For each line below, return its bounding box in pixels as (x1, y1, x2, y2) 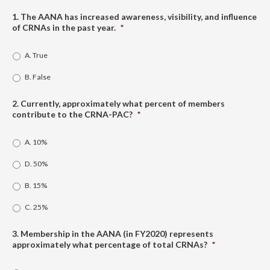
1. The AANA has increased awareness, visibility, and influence (12, 11, 257, 22)
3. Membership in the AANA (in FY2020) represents (12, 228, 213, 239)
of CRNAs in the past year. (12, 22, 116, 33)
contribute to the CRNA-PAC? (12, 108, 133, 119)
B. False (25, 72, 51, 81)
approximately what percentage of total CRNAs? (12, 239, 207, 250)
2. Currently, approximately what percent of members (12, 98, 225, 108)
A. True (25, 50, 48, 60)
